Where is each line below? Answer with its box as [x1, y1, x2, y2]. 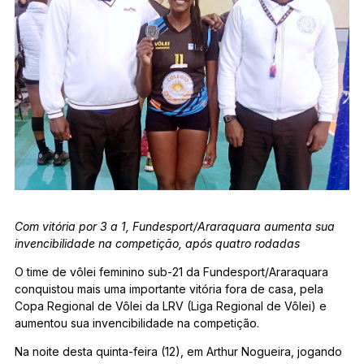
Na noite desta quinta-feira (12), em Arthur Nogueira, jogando [15, 344, 342, 359]
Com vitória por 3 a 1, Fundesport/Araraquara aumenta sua [15, 219, 335, 234]
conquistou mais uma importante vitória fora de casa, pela [15, 282, 323, 297]
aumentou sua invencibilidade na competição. [15, 316, 259, 331]
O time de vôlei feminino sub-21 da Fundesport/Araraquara [15, 265, 328, 279]
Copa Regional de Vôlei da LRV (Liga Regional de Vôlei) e [15, 299, 327, 314]
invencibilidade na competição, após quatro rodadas [15, 236, 300, 251]
